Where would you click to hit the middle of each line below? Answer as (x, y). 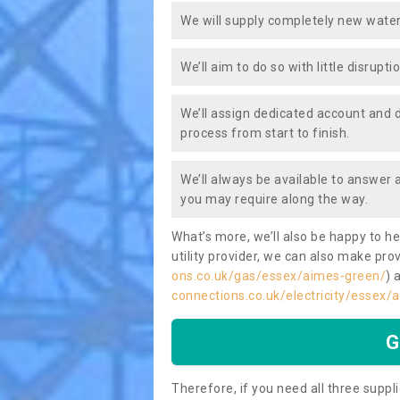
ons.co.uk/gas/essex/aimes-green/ (279, 276)
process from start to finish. (265, 133)
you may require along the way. (274, 199)
